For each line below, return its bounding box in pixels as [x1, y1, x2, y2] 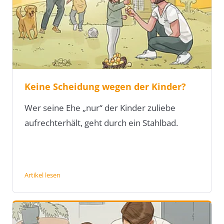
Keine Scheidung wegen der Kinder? [24, 80, 186, 93]
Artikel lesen [24, 170, 60, 180]
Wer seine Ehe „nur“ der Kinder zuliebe [24, 102, 175, 114]
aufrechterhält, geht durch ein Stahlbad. [24, 117, 178, 129]
